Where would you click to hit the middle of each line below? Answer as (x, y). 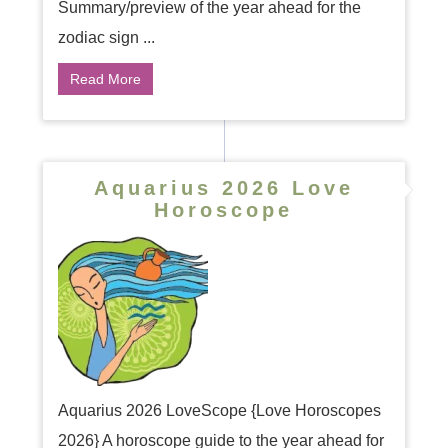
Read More (105, 79)
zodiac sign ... (106, 37)
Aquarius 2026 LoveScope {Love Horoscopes (219, 410)
